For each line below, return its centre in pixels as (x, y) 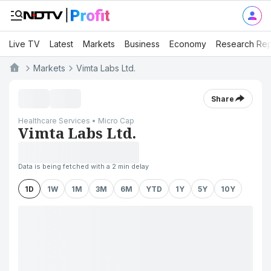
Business (142, 44)
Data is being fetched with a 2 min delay (83, 166)
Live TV (24, 44)
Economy (188, 44)
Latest (61, 44)
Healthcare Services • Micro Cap (76, 121)
